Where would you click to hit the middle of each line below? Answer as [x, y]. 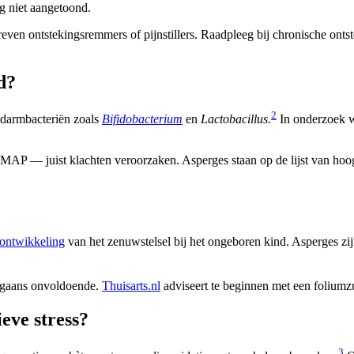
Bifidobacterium [142, 119]
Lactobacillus [234, 119]
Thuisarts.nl [131, 286]
